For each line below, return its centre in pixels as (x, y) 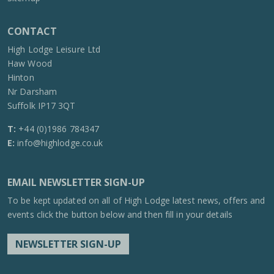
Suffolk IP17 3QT (42, 106)
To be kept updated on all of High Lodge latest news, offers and (136, 200)
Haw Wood (30, 63)
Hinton (21, 77)
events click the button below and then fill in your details (120, 214)
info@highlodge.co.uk (60, 143)
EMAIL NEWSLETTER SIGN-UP (76, 182)
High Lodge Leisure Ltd (54, 49)
